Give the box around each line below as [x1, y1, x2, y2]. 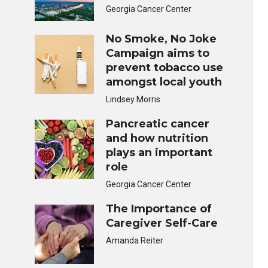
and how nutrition [106, 132, 209, 145]
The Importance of [106, 202, 212, 216]
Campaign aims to [106, 47, 210, 60]
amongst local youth [106, 75, 223, 89]
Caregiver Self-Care [106, 217, 218, 230]
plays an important [106, 146, 213, 160]
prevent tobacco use [106, 61, 224, 75]
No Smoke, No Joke [106, 32, 217, 46]
